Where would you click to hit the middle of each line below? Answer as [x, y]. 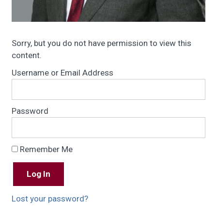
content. [27, 55]
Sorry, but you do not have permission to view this [101, 43]
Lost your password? [50, 198]
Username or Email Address [62, 72]
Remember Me [45, 149]
